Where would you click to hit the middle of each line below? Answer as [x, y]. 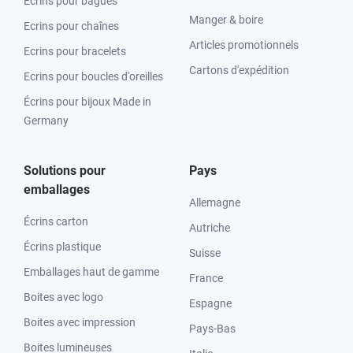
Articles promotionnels [244, 45]
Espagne [210, 303]
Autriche [210, 228]
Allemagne [215, 203]
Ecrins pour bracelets [75, 51]
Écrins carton [56, 221]
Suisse [205, 253]
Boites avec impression [80, 322]
